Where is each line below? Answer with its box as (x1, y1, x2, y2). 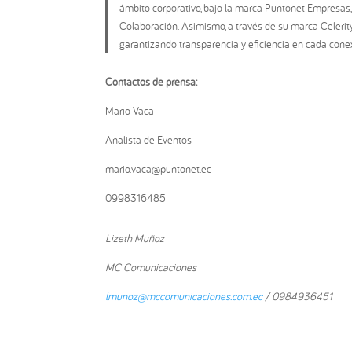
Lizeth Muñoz (105, 230, 165, 245)
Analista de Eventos (105, 132, 192, 147)
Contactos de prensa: (105, 74, 198, 89)
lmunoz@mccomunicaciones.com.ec (105, 288, 263, 303)
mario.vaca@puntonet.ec (105, 161, 212, 176)
